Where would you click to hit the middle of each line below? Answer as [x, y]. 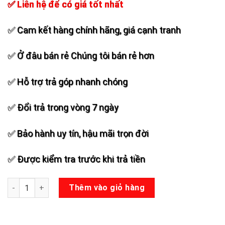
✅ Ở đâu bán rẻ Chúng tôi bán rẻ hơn [81, 56]
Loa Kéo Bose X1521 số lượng [59, 183]
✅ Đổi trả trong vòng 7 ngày [63, 107]
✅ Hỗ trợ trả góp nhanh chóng [68, 81]
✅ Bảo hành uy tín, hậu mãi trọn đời [78, 133]
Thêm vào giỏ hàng [107, 188]
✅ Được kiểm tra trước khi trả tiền [76, 159]
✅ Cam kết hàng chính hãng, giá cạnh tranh [94, 30]
